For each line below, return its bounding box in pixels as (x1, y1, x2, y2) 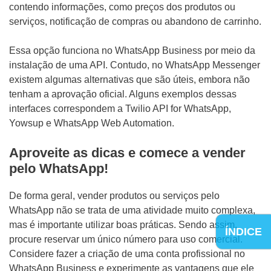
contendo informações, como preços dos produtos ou (9, 2, 235, 12)
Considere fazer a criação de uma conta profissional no (9, 249, 245, 259)
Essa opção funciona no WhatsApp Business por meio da (9, 45, 255, 56)
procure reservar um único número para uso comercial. (9, 234, 243, 244)
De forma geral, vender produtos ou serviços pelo (9, 191, 220, 201)
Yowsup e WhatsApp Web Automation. (9, 118, 174, 128)
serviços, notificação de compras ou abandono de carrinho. (9, 16, 261, 27)
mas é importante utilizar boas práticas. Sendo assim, (9, 220, 237, 230)
